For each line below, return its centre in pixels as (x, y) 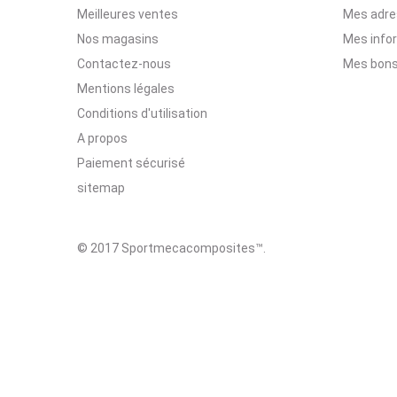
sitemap (101, 188)
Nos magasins (118, 39)
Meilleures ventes (128, 14)
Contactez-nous (124, 64)
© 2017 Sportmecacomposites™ (170, 248)
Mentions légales (126, 89)
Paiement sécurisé (131, 163)
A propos (102, 138)
